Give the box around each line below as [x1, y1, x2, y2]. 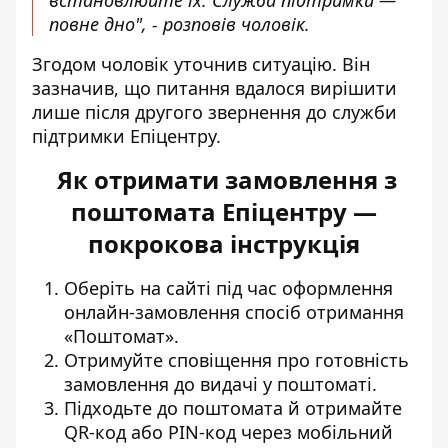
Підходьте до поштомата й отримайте [64, 396, 402, 421]
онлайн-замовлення [64, 300, 245, 325]
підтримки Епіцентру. [32, 124, 221, 149]
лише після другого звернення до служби [32, 100, 397, 125]
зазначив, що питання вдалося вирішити [32, 76, 397, 101]
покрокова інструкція [88, 227, 360, 261]
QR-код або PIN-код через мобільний [64, 420, 393, 445]
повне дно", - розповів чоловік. [49, 12, 310, 37]
